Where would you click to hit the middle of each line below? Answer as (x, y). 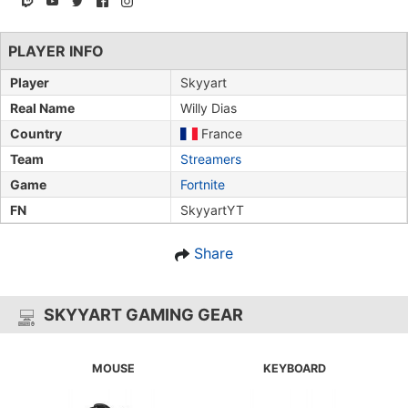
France (219, 134)
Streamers (211, 159)
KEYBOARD (295, 369)
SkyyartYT (212, 210)
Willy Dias (209, 108)
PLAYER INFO (56, 51)
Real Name (42, 108)
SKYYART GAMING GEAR (143, 315)
